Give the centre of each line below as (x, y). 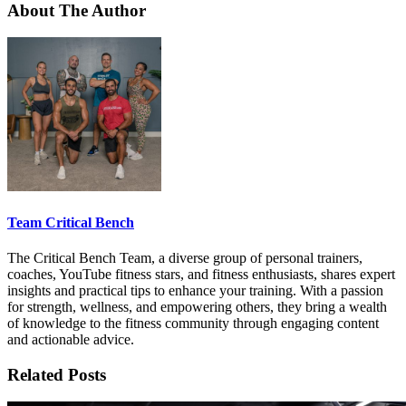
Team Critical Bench (71, 222)
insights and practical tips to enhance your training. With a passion (195, 290)
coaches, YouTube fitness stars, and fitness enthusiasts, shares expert (201, 274)
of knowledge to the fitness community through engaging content (193, 323)
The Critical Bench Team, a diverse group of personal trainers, (185, 257)
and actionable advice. (71, 339)
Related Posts (57, 374)
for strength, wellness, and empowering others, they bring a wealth (197, 306)
